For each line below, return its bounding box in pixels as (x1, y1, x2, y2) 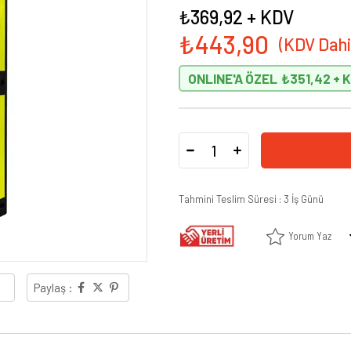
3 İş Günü (284, 193, 324, 205)
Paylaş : (34, 280, 73, 295)
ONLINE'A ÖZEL (188, 71, 277, 86)
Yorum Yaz (288, 230, 331, 242)
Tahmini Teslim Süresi (179, 193, 277, 205)
